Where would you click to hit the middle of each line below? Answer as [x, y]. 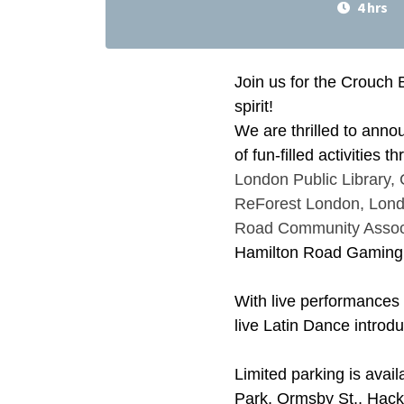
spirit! [253, 106]
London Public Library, [317, 179]
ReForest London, [301, 204]
